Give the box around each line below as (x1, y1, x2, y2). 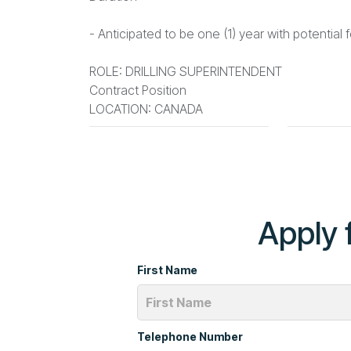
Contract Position (89, 82, 186, 98)
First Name (137, 262, 198, 277)
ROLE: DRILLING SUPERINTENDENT (89, 63, 282, 79)
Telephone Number (137, 329, 244, 343)
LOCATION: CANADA (89, 101, 203, 117)
